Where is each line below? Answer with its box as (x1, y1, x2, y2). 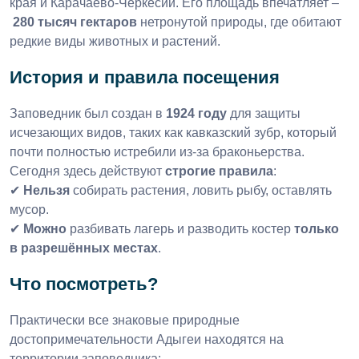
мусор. (10, 203, 49, 217)
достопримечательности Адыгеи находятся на (10, 333, 284, 347)
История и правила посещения (10, 67, 280, 88)
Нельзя (23, 184, 70, 198)
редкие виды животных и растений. (10, 34, 220, 49)
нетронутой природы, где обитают (140, 15, 341, 30)
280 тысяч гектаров (13, 15, 137, 30)
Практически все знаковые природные (10, 313, 240, 328)
